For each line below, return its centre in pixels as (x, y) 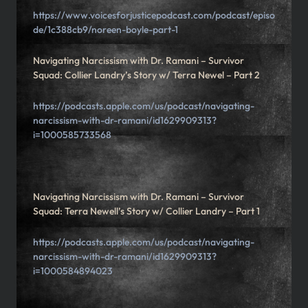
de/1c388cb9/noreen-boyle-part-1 (106, 30)
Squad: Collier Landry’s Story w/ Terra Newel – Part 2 (147, 75)
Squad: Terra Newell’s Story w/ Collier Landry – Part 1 (147, 211)
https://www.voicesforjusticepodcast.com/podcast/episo (154, 15)
